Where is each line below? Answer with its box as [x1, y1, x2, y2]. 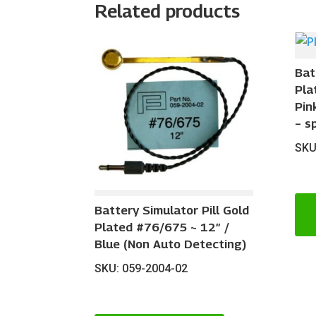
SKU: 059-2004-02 [95, 262, 188, 276]
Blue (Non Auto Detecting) [95, 237, 247, 252]
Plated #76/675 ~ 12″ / [95, 220, 230, 235]
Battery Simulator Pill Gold [95, 203, 250, 218]
